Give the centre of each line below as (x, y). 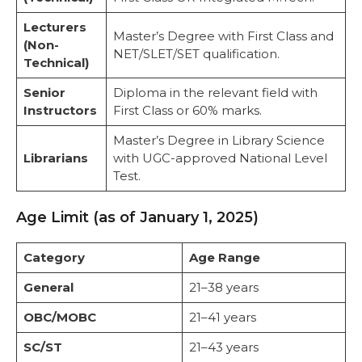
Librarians (55, 158)
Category (54, 258)
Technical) (56, 62)
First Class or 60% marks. (187, 110)
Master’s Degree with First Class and (223, 36)
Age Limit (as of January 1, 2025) (137, 218)
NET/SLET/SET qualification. (196, 53)
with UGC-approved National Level (220, 158)
